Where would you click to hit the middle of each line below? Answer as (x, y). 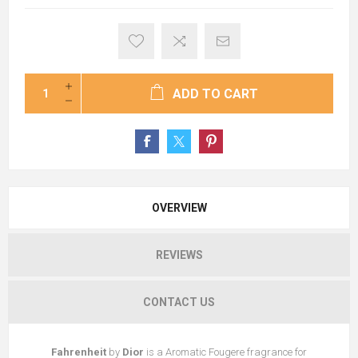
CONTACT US (179, 302)
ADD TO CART (215, 93)
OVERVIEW (179, 207)
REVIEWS (179, 255)
